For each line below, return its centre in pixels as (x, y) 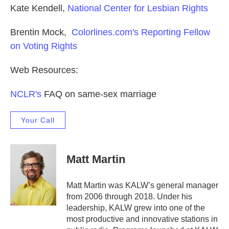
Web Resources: (44, 70)
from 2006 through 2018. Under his (129, 197)
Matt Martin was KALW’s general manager (142, 185)
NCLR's (26, 94)
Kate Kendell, (39, 8)
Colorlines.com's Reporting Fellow (140, 32)
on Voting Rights (44, 46)
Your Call (38, 120)
